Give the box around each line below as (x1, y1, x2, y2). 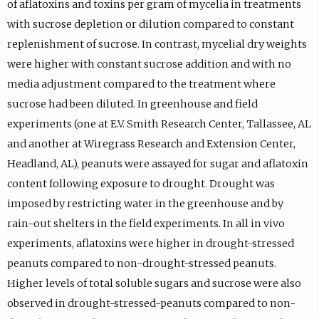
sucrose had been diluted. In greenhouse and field (6, 97, 258, 110)
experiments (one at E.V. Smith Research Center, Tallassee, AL (6, 117, 311, 130)
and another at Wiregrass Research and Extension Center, (6, 137, 296, 150)
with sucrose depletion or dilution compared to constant (6, 17, 294, 31)
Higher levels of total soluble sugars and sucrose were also (6, 276, 301, 290)
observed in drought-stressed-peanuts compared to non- (6, 296, 296, 310)
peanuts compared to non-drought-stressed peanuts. (6, 256, 276, 270)
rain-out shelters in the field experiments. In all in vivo (6, 216, 285, 230)
